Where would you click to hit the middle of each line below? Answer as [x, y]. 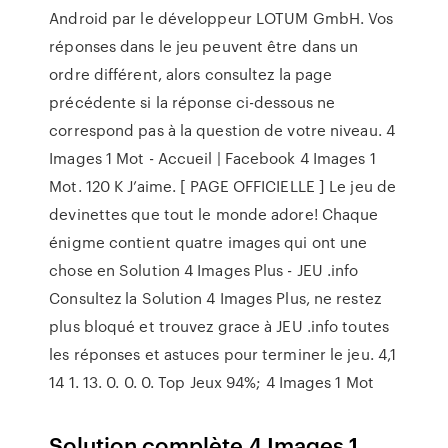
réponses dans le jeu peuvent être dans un [204, 46]
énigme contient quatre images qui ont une [208, 242]
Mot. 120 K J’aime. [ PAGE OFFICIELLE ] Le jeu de [223, 186]
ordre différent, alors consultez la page [191, 74]
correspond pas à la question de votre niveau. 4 [222, 130]
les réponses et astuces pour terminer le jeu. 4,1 [223, 354]
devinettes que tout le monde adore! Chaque [214, 214]
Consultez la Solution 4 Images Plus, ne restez [215, 298]
